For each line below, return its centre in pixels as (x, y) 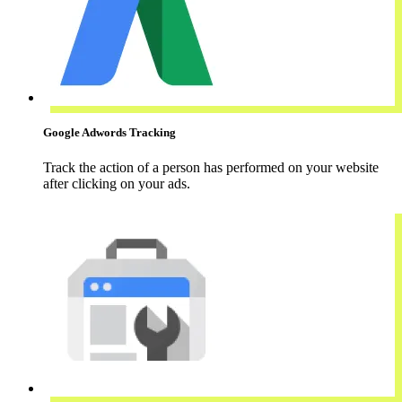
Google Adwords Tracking (109, 132)
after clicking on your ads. (117, 183)
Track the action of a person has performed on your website (211, 167)
